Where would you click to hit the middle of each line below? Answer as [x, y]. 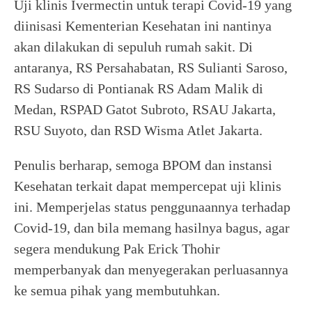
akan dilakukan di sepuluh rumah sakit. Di [133, 47]
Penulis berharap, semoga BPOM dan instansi [143, 165]
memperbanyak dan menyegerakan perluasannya [151, 270]
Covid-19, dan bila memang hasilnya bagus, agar [152, 228]
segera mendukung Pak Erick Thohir [117, 249]
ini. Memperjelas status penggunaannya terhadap [152, 207]
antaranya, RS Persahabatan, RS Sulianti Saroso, [151, 68]
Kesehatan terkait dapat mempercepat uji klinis [148, 186]
